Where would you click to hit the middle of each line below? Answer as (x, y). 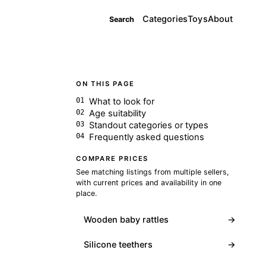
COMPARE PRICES (113, 158)
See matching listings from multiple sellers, (152, 172)
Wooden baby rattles (126, 219)
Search (122, 19)
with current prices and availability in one (149, 182)
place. (86, 193)
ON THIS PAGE (105, 84)
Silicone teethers (118, 245)
